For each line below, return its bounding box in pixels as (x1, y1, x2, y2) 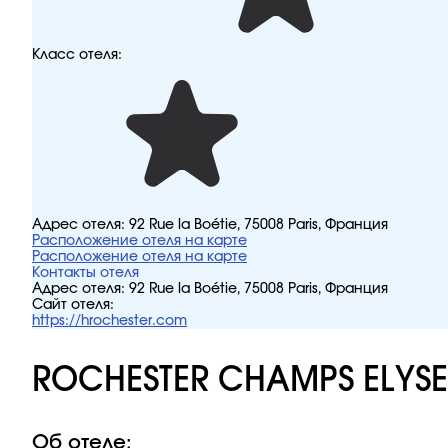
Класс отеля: (32, 48, 122, 62)
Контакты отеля (32, 266, 139, 280)
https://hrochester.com (32, 314, 187, 328)
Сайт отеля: (32, 298, 114, 312)
